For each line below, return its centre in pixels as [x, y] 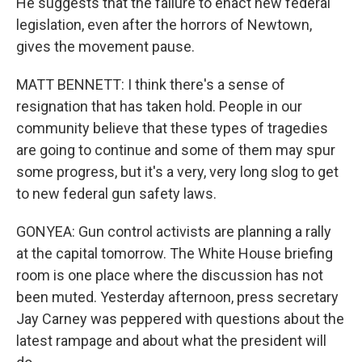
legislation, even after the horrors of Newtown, [164, 25]
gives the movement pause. [105, 47]
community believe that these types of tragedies [172, 128]
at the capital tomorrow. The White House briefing [175, 254]
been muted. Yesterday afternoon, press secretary [177, 297]
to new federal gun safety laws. [116, 194]
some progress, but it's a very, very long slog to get [177, 172]
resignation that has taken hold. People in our [159, 107]
